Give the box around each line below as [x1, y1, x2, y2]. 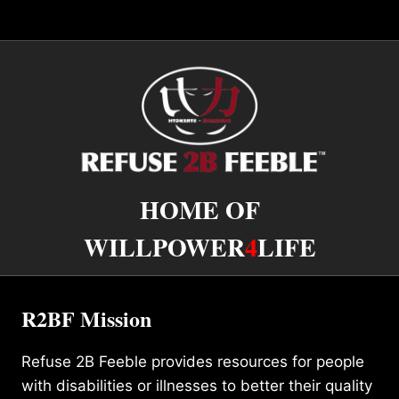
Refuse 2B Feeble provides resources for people [21, 352, 364, 370]
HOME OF [139, 191, 260, 228]
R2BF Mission [21, 302, 151, 334]
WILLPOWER [83, 228, 245, 265]
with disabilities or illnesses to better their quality [21, 376, 372, 395]
